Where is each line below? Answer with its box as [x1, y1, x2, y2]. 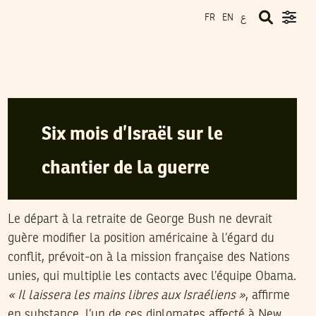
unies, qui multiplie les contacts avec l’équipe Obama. [7, 270, 296, 283]
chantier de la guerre [41, 159, 209, 178]
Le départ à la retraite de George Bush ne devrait [7, 213, 272, 226]
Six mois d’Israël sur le [41, 126, 223, 144]
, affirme [245, 289, 290, 302]
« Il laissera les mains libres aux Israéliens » [7, 289, 245, 302]
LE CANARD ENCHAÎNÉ [72, 78, 185, 90]
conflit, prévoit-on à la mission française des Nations [7, 251, 290, 264]
